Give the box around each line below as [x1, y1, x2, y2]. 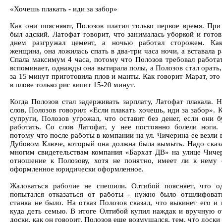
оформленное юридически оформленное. [10, 165, 144, 173]
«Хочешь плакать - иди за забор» [10, 5, 117, 13]
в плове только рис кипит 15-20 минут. [10, 81, 135, 89]
